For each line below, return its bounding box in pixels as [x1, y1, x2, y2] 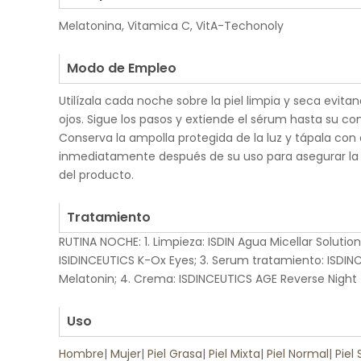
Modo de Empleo [67, 59, 176, 77]
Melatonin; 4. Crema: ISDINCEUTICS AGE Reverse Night [59, 271, 357, 287]
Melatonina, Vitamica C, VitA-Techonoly [59, 18, 284, 34]
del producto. [59, 167, 134, 183]
